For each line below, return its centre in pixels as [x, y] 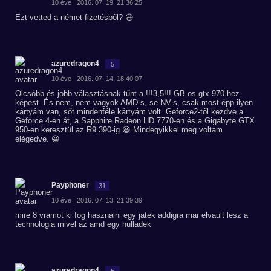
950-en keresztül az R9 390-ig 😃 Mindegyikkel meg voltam [119, 130]
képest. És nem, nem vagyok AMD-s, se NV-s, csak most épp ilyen [134, 103]
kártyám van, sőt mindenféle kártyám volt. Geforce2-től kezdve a [129, 112]
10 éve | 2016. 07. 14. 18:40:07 [97, 79]
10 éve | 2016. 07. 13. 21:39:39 [97, 200]
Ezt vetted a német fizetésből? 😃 [74, 17]
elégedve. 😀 [38, 139]
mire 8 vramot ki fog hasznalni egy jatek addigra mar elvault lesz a [132, 215]
